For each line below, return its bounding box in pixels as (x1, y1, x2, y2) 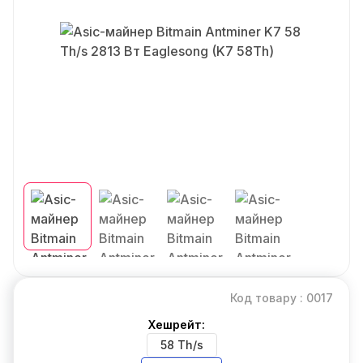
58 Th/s (160, 338, 203, 352)
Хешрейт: (148, 318, 205, 331)
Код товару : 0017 (230, 291, 333, 305)
